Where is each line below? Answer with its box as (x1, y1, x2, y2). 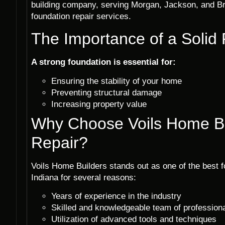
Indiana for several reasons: (31, 172, 136, 182)
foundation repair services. (31, 12, 131, 21)
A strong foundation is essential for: (31, 57, 176, 67)
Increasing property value (51, 99, 147, 109)
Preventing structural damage (51, 87, 162, 97)
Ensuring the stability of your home (51, 76, 182, 86)
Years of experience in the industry (51, 191, 181, 201)
